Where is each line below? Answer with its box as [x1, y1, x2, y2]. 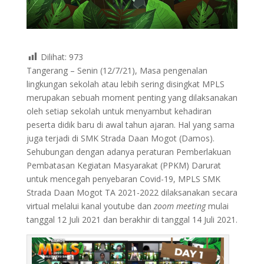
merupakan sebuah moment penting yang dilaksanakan [26, 92, 237, 104]
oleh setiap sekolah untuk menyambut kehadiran [26, 105, 212, 117]
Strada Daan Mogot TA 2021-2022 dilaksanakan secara [26, 187, 237, 199]
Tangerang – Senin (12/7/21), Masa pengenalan [26, 65, 207, 77]
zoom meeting [153, 200, 206, 212]
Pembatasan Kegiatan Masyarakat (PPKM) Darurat [26, 160, 221, 171]
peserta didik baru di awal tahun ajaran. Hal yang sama [26, 119, 235, 131]
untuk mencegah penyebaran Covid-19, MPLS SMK [26, 173, 220, 185]
